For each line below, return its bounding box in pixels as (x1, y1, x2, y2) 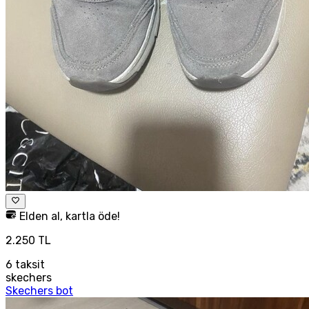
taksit (12, 258, 45, 272)
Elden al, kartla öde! (17, 210, 120, 223)
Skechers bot (6, 284, 73, 298)
